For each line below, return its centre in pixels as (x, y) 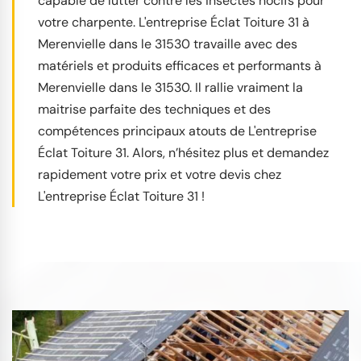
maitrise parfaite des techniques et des (154, 109)
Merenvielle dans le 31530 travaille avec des (168, 44)
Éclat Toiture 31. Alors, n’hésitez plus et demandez (183, 152)
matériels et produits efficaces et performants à (180, 65)
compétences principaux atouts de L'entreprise (177, 131)
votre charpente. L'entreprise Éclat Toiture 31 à (174, 22)
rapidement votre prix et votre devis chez (160, 174)
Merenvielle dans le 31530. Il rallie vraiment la (170, 87)
